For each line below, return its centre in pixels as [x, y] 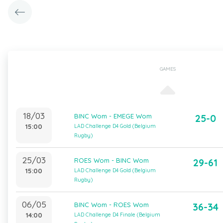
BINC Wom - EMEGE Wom [113, 116]
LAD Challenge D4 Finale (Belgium [117, 215]
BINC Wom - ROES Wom [111, 205]
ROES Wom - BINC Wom [111, 160]
